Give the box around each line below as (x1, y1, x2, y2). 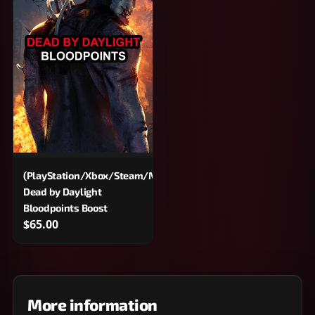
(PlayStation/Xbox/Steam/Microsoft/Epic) (23, 169, 220, 182)
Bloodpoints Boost (23, 202, 108, 214)
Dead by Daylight (23, 186, 102, 198)
